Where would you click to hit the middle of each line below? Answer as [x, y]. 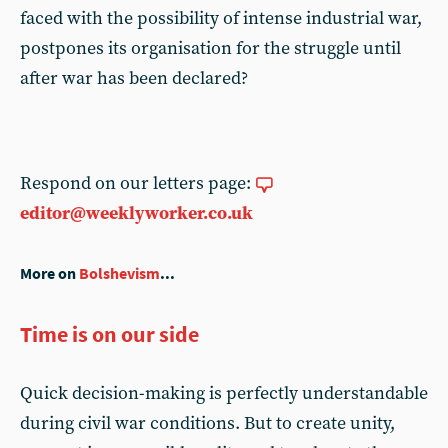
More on [49, 273]
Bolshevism [119, 273]
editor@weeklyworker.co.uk [136, 213]
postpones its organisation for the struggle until [210, 48]
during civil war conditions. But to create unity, [207, 423]
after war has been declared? [134, 78]
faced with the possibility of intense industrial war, [221, 18]
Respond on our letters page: [137, 183]
